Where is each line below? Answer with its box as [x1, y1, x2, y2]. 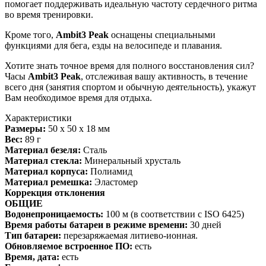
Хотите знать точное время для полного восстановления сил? [5, 61, 254, 71]
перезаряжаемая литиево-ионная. [61, 230, 198, 240]
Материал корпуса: [5, 166, 88, 176]
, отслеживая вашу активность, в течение [81, 71, 248, 81]
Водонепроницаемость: [5, 209, 106, 219]
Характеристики [5, 113, 72, 123]
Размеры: [5, 123, 48, 134]
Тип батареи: [5, 230, 61, 240]
